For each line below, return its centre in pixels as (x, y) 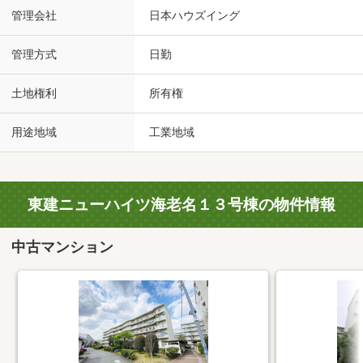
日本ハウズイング (194, 16)
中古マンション (63, 247)
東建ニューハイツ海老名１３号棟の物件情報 (181, 205)
